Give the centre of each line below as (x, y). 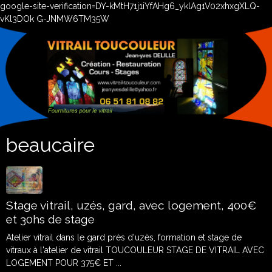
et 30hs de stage (50, 219)
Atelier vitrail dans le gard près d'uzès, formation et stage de (124, 237)
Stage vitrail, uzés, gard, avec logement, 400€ (131, 205)
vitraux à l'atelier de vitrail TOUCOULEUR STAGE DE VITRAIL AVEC (135, 250)
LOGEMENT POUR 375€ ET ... (64, 263)
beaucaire (50, 145)
